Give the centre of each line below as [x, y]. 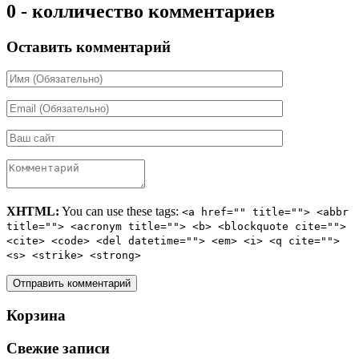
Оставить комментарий [89, 46]
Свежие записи [58, 348]
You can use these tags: [121, 212]
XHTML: [33, 212]
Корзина [36, 316]
